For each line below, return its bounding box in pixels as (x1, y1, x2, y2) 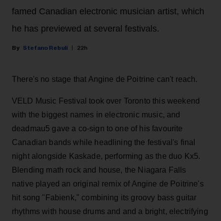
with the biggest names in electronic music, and (12, 110, 181, 119)
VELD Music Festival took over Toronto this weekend (12, 96, 200, 105)
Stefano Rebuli (23, 44, 68, 51)
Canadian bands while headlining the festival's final (12, 138, 196, 147)
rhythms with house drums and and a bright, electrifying (12, 207, 208, 216)
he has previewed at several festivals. (12, 23, 159, 34)
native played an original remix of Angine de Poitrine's (12, 179, 204, 188)
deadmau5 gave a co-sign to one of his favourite (12, 124, 183, 133)
